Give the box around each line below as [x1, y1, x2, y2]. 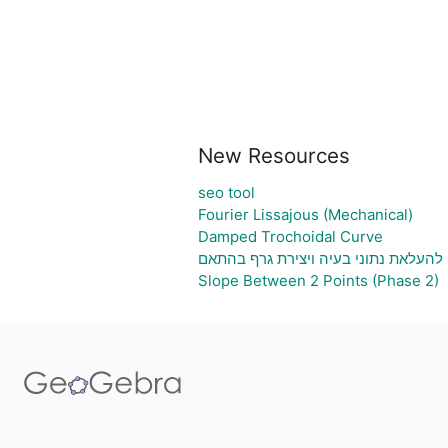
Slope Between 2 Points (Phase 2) [197, 271, 439, 290]
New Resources [197, 143, 350, 168]
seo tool [197, 183, 255, 202]
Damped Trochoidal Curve [197, 227, 383, 246]
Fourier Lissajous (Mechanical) [197, 205, 413, 224]
